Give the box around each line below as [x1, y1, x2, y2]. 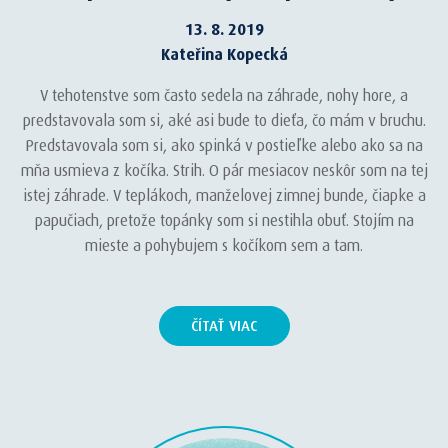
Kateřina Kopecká [160, 45, 288, 64]
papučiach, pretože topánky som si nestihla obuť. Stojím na [34, 211, 414, 230]
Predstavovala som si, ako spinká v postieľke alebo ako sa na [25, 136, 423, 155]
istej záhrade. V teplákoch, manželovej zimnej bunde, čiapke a [22, 186, 426, 205]
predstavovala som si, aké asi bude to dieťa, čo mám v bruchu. [22, 111, 426, 130]
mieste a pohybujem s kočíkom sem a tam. [85, 236, 363, 255]
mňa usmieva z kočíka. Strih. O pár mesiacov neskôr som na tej [20, 161, 428, 180]
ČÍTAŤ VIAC [191, 317, 257, 335]
